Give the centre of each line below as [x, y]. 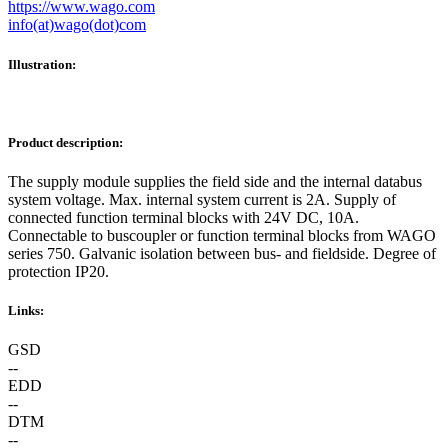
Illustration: [42, 64]
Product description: [65, 142]
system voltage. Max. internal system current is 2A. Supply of [202, 200]
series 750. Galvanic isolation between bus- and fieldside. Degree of [222, 254]
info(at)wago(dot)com [77, 25]
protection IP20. [58, 272]
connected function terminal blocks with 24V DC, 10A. [183, 218]
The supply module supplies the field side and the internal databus [215, 182]
